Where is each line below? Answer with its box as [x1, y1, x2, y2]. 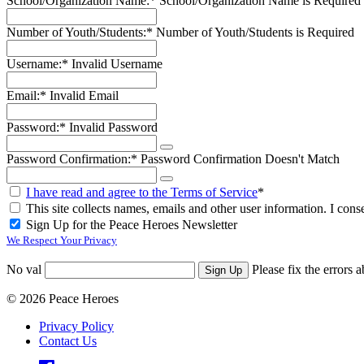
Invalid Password [69, 119, 158, 134]
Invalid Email [50, 88, 119, 102]
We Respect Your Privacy [6, 233, 117, 246]
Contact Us [39, 333, 97, 348]
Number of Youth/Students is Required [156, 24, 354, 39]
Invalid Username [71, 56, 162, 71]
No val [6, 262, 41, 276]
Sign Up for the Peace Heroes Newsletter [26, 217, 237, 232]
